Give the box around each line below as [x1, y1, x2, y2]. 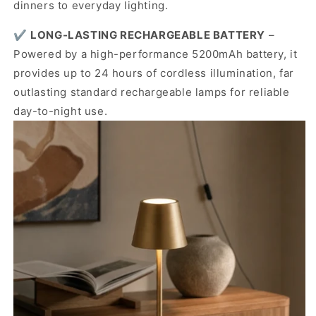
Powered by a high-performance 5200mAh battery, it [13, 47, 298, 61]
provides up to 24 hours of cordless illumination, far [13, 66, 294, 80]
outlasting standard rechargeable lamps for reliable [13, 85, 290, 99]
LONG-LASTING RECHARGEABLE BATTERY [30, 28, 266, 42]
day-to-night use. [13, 104, 108, 118]
